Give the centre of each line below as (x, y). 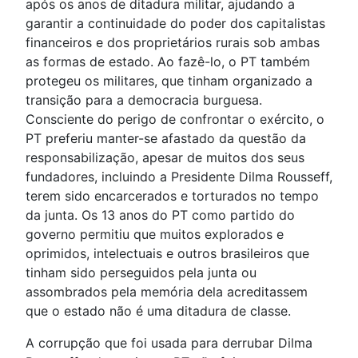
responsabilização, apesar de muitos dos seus (165, 158)
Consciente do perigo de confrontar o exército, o (175, 119)
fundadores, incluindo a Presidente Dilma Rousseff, (179, 177)
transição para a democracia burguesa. (144, 100)
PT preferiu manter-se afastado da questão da (166, 139)
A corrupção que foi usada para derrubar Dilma (169, 343)
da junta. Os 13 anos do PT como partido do (160, 215)
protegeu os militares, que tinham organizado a (169, 81)
